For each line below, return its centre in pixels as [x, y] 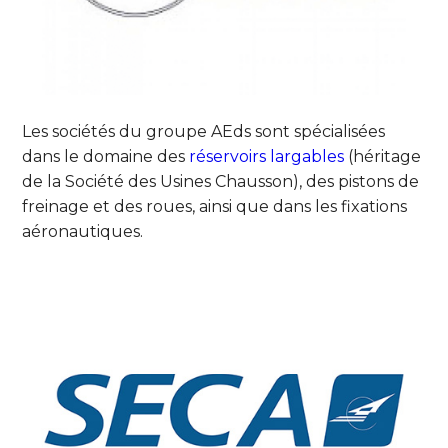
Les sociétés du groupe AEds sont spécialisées [204, 132]
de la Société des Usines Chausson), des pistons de [221, 182]
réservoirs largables [267, 157]
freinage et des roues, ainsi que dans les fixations [215, 207]
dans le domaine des [106, 157]
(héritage [383, 157]
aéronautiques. [83, 232]
